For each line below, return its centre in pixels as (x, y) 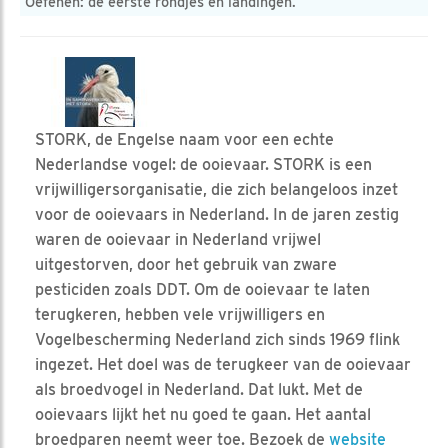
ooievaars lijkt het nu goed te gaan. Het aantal (203, 414)
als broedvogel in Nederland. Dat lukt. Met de (199, 389)
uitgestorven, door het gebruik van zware (186, 264)
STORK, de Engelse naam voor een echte (184, 139)
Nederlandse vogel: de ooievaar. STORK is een (203, 164)
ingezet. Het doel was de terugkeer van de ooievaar (223, 364)
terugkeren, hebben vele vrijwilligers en (180, 314)
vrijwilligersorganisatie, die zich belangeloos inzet (216, 189)
